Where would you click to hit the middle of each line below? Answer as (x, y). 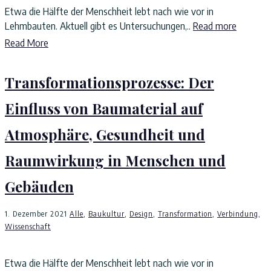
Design (141, 214)
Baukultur (106, 214)
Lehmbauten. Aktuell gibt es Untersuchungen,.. (99, 26)
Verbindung (238, 214)
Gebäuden (39, 186)
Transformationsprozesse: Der (109, 82)
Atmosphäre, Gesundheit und (105, 134)
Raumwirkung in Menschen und (115, 160)
